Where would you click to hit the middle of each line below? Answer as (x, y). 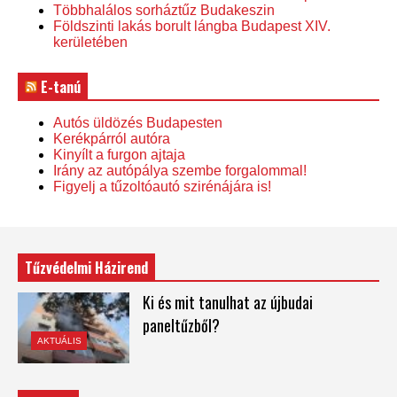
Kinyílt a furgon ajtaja (119, 154)
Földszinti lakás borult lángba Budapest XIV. (192, 26)
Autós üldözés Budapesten (138, 122)
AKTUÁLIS (59, 340)
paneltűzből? (181, 325)
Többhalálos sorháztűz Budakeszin (164, 10)
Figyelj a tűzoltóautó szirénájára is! (162, 186)
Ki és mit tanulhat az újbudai (227, 302)
